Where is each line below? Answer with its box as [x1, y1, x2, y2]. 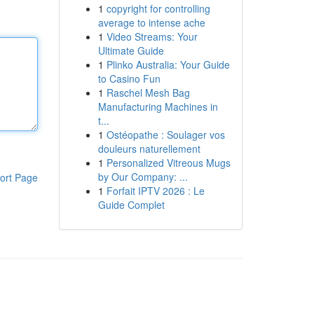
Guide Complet [97, 198, 165, 212]
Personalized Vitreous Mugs [106, 156, 231, 170]
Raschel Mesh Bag [106, 86, 190, 100]
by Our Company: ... [97, 170, 188, 184]
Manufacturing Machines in [97, 100, 218, 114]
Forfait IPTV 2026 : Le [106, 184, 205, 198]
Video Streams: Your [106, 29, 198, 43]
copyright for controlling [106, 1, 210, 15]
